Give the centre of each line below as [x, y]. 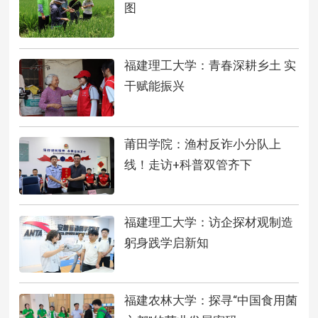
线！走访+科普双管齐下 [188, 164]
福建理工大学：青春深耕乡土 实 [210, 66]
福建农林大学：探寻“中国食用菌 [210, 301]
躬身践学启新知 [166, 243]
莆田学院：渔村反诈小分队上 [202, 144]
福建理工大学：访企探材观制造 [208, 223]
